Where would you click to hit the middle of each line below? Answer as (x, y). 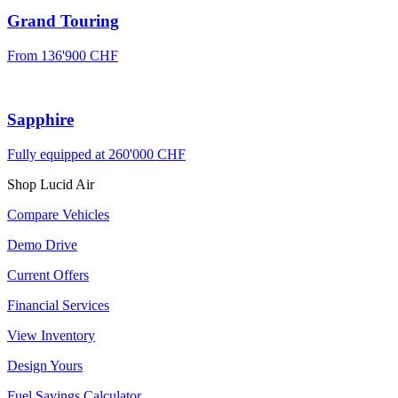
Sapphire (40, 120)
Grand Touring (63, 21)
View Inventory (51, 336)
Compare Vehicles (58, 215)
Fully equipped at (58, 155)
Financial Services (58, 306)
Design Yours (45, 366)
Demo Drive (42, 245)
